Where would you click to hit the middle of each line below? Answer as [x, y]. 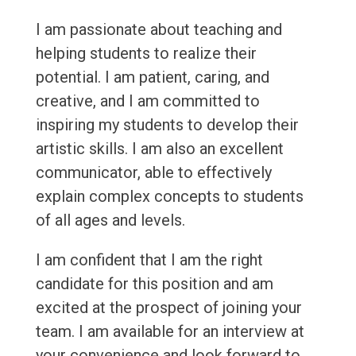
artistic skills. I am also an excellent [159, 149]
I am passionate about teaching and [159, 30]
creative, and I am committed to [147, 101]
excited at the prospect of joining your [168, 308]
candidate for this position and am [154, 284]
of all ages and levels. [110, 221]
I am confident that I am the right [149, 260]
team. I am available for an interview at [170, 332]
